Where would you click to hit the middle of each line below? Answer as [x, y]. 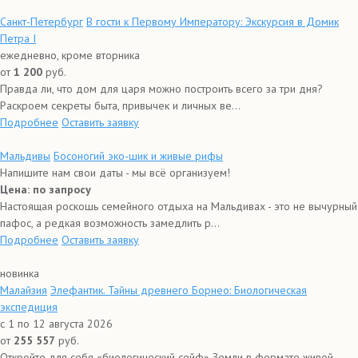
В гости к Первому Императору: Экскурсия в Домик [213, 22]
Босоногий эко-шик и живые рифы [138, 156]
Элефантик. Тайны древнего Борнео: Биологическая [179, 290]
